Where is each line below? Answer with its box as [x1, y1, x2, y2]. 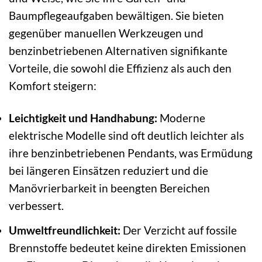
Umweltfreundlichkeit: [9, 223, 120, 237]
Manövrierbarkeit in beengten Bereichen [9, 181, 210, 195]
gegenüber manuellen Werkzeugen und [9, 26, 204, 40]
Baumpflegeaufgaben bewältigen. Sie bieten [9, 9, 224, 23]
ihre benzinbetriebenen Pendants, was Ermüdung [9, 146, 253, 160]
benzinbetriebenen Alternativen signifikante [9, 44, 227, 58]
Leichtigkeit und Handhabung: [9, 111, 157, 125]
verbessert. [9, 199, 64, 212]
